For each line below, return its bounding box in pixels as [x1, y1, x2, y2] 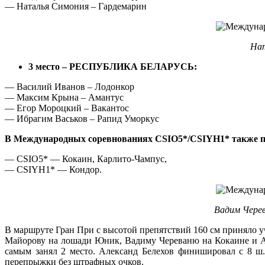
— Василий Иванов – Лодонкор [5, 81, 134, 92]
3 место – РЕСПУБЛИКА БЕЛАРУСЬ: [28, 61, 197, 72]
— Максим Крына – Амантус [5, 92, 124, 102]
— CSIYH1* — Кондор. [5, 164, 102, 174]
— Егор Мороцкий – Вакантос [5, 102, 129, 113]
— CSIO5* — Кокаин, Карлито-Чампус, [5, 153, 167, 164]
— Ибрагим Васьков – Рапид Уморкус [5, 113, 159, 124]
